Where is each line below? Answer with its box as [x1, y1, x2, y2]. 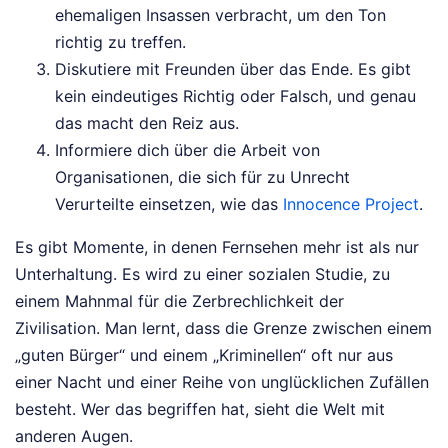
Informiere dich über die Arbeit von [55, 140, 320, 161]
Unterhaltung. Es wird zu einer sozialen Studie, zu [15, 264, 390, 285]
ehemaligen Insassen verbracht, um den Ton [55, 5, 386, 26]
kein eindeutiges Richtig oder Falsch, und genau [55, 86, 416, 107]
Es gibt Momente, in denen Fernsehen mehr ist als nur [15, 237, 419, 258]
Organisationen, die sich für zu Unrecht [55, 167, 350, 188]
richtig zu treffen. [55, 32, 186, 53]
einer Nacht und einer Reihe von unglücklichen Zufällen [15, 372, 429, 393]
